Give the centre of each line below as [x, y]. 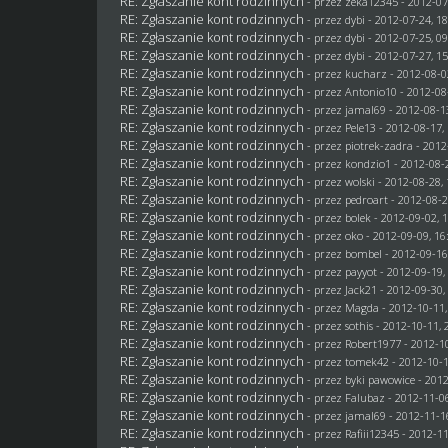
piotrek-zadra [379, 145]
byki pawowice [380, 379]
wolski [360, 181]
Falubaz [365, 397]
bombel [364, 253]
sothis [359, 325]
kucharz [366, 73]
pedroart [367, 199]
